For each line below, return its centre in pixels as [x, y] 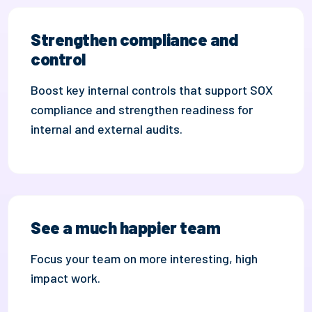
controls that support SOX [203, 89]
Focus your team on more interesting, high [145, 258]
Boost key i [61, 89]
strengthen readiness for [185, 109]
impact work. [67, 278]
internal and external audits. [108, 128]
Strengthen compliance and [134, 39]
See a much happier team [126, 227]
